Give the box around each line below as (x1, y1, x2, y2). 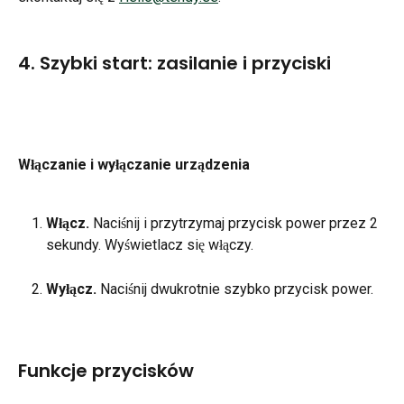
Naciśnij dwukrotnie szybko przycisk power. (96, 280, 373, 298)
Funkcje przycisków (18, 358, 194, 384)
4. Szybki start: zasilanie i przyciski (18, 50, 331, 77)
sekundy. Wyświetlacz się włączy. (46, 236, 253, 254)
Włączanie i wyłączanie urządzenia (18, 156, 250, 174)
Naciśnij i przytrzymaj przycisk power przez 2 (89, 215, 381, 233)
